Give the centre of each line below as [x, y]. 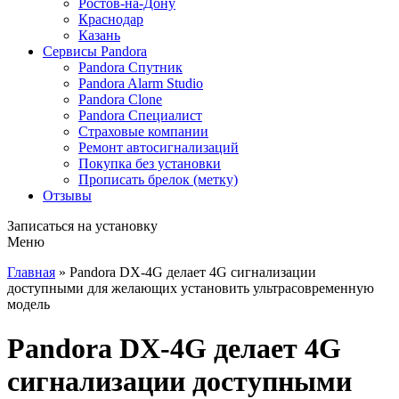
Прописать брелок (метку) [158, 180]
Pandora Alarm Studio [141, 84]
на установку [118, 226]
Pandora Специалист [140, 116]
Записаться [42, 226]
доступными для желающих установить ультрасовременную [191, 289]
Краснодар [111, 20]
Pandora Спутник [130, 68]
